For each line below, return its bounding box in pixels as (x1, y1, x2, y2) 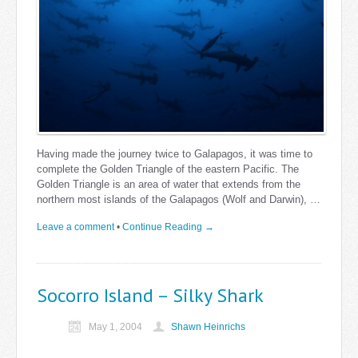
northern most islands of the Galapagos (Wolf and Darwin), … (37, 193, 320, 206)
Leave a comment (37, 221, 114, 233)
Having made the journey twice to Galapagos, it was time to (37, 148, 312, 161)
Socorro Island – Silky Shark (37, 283, 264, 308)
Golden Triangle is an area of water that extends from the (37, 178, 300, 191)
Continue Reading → (122, 221, 214, 233)
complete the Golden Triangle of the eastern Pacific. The (37, 163, 299, 176)
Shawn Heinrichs (171, 320, 245, 332)
